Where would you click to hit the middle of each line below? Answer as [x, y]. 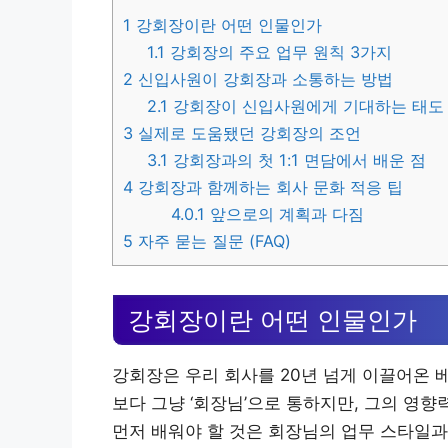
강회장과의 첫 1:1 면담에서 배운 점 [297, 159]
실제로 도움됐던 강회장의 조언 [247, 132]
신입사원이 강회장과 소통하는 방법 [263, 78]
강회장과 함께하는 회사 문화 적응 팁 [268, 186]
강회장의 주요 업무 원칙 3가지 [279, 51]
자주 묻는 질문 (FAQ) [212, 240]
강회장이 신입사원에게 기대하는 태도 [306, 105]
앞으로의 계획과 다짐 [285, 213]
